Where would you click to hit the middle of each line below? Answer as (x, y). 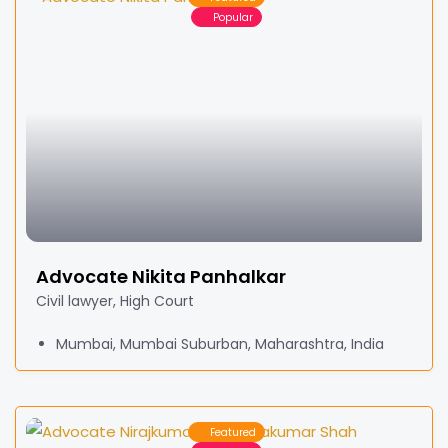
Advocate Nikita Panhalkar (161, 276)
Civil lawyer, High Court (115, 301)
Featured (233, 432)
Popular (233, 17)
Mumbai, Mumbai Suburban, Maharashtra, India (220, 344)
